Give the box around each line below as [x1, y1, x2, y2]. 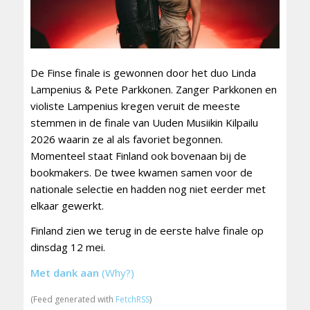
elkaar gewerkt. [30, 198, 104, 212]
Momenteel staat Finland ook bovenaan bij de [30, 148, 246, 163]
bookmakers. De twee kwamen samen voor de [30, 165, 253, 179]
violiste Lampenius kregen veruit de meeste [30, 98, 240, 113]
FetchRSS [115, 293, 149, 305]
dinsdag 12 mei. [30, 240, 105, 255]
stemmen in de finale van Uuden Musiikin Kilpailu [30, 115, 258, 129]
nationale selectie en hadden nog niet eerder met [30, 181, 266, 196]
